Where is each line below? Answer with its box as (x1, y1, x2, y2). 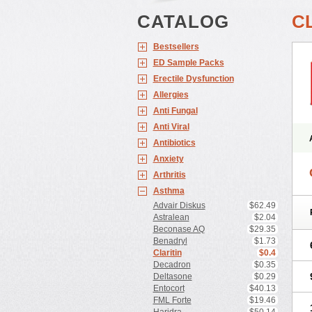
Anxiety (153, 154, 184, 164)
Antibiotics (153, 138, 196, 148)
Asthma (153, 186, 185, 196)
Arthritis (153, 170, 186, 180)
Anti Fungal (153, 106, 198, 116)
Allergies (153, 90, 189, 100)
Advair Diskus (153, 201, 205, 210)
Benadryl (153, 236, 187, 246)
